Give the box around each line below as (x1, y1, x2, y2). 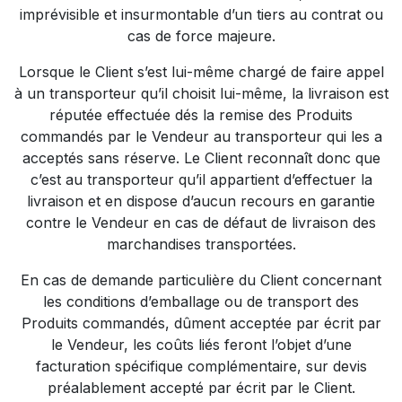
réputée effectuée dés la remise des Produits (49, 106, 353, 124)
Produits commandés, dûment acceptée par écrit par (21, 314, 381, 332)
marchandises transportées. (106, 235, 296, 253)
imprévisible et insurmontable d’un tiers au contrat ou (19, 5, 383, 23)
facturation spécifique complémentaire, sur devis (35, 357, 367, 375)
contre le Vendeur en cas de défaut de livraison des (26, 214, 376, 232)
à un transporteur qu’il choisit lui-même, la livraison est (13, 84, 389, 102)
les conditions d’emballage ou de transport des (43, 293, 359, 310)
